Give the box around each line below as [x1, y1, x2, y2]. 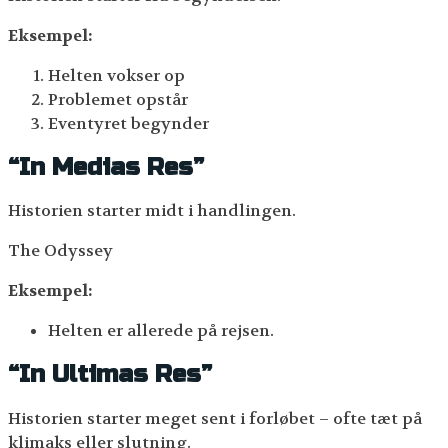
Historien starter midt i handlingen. [8, 200, 296, 222]
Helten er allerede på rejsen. [48, 320, 274, 342]
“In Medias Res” [8, 152, 204, 182]
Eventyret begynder [48, 112, 209, 134]
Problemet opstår [48, 88, 188, 110]
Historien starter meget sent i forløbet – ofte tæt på [8, 408, 422, 430]
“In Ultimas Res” [8, 360, 212, 390]
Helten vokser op [48, 64, 185, 86]
